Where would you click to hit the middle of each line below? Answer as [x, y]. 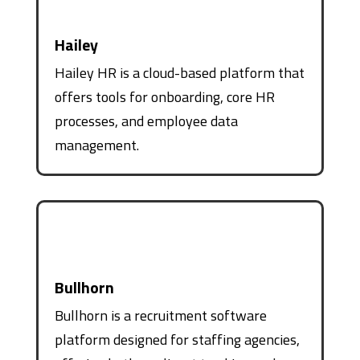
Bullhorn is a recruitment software [160, 315]
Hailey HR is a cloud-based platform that [179, 72]
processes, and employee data [146, 121]
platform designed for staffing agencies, [177, 339]
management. [96, 145]
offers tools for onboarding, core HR [164, 96]
